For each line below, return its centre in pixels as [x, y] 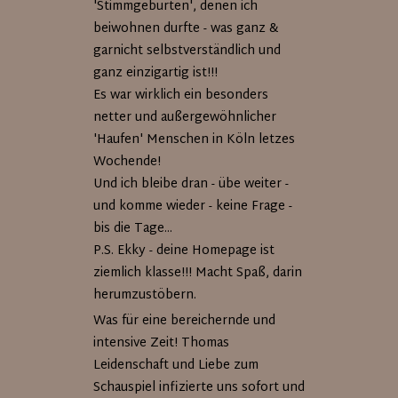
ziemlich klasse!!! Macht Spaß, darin [198, 273]
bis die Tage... [133, 229]
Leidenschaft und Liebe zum [176, 366]
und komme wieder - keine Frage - [193, 207]
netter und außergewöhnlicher [185, 118]
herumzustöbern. [145, 295]
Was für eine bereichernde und [185, 321]
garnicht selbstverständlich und [187, 51]
